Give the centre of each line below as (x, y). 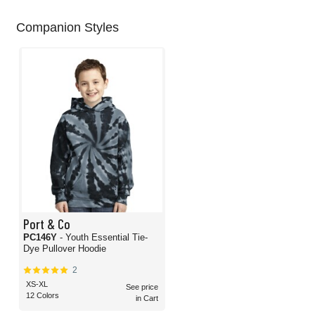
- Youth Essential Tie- (104, 238)
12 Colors (43, 296)
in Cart (147, 298)
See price (142, 287)
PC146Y (41, 238)
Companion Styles (67, 28)
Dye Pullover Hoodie (65, 249)
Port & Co (47, 224)
